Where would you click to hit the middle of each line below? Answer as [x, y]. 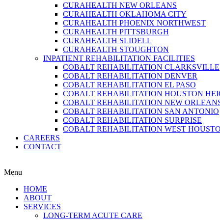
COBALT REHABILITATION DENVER [130, 76]
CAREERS [42, 138]
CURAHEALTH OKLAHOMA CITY [125, 14]
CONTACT [42, 147]
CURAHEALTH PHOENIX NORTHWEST [134, 23]
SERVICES [42, 206]
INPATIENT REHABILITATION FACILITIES [119, 58]
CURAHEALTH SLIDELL [107, 41]
